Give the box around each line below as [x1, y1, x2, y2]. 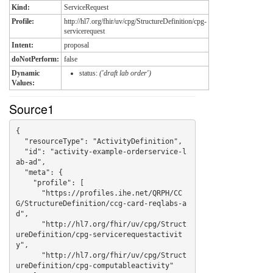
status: [79, 69, 99, 78]
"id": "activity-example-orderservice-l [15, 147, 24, 156]
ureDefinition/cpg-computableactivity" [15, 261, 174, 270]
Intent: [12, 41, 34, 50]
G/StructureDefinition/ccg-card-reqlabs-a [15, 199, 186, 208]
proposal [64, 41, 89, 50]
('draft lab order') [99, 69, 151, 78]
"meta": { [15, 168, 24, 177]
